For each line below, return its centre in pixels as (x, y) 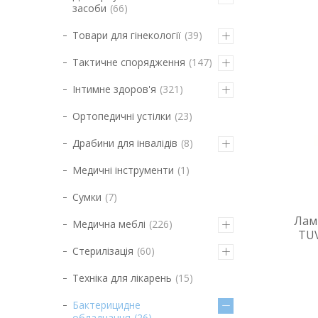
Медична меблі (109, 224)
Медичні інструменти (123, 170)
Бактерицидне (106, 305)
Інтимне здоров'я (114, 89)
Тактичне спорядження (129, 62)
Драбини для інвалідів (125, 143)
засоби (89, 8)
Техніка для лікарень (122, 278)
